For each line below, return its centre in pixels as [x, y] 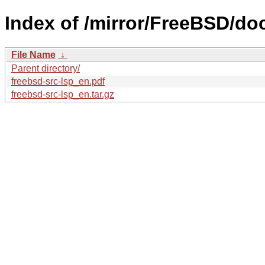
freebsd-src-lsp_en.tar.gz [63, 94]
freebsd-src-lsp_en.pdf [58, 81]
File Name [33, 54]
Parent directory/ [46, 68]
